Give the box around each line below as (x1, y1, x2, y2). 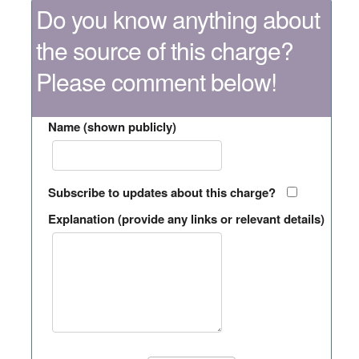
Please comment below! (35, 63, 276, 99)
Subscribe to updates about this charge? (47, 183, 276, 201)
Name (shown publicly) (47, 117, 176, 135)
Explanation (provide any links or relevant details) (47, 209, 325, 228)
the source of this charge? (35, 32, 293, 67)
